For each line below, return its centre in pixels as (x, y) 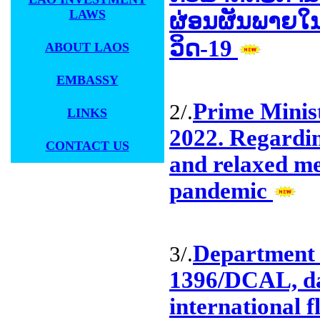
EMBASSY (87, 80)
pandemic (221, 191)
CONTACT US (87, 146)
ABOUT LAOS (87, 47)
